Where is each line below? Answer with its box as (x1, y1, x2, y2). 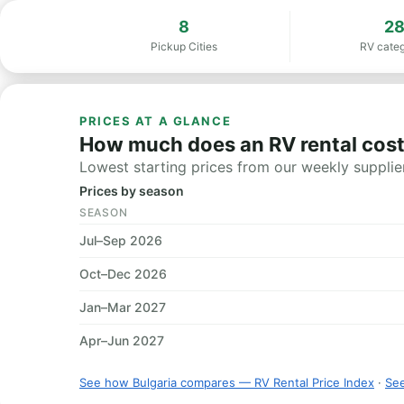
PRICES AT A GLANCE (79, 114, 232, 128)
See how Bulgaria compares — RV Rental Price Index (79, 375, 374, 390)
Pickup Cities (151, 40, 218, 53)
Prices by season (79, 183, 184, 198)
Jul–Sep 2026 (79, 233, 162, 248)
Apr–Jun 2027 (79, 333, 164, 348)
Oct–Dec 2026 (79, 266, 167, 281)
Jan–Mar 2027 (79, 299, 166, 315)
